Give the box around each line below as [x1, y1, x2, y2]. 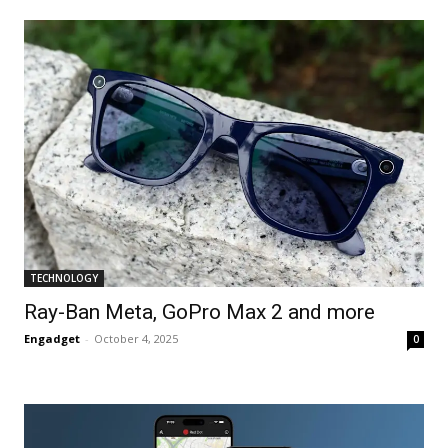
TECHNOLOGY [30, 270, 98, 285]
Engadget [24, 330, 80, 346]
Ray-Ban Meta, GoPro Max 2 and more [24, 299, 375, 324]
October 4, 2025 [94, 330, 178, 346]
